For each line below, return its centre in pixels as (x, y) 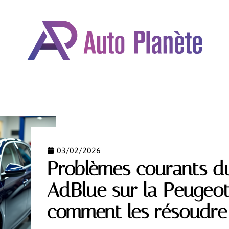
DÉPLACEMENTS (83, 91)
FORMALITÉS (159, 91)
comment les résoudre (137, 212)
